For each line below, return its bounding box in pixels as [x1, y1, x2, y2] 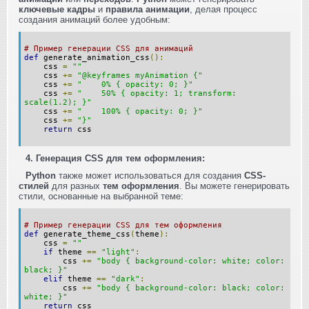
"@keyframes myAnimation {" [77, 70, 203, 80]
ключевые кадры [19, 3, 95, 14]
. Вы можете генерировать [179, 180, 290, 191]
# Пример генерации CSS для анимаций [24, 43, 193, 53]
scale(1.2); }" [24, 97, 92, 107]
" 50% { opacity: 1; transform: [77, 88, 237, 98]
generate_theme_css [39, 229, 130, 239]
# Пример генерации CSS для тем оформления [24, 220, 222, 230]
